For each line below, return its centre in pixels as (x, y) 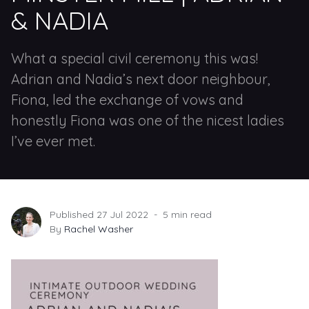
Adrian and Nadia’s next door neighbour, (141, 79)
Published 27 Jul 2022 (99, 215)
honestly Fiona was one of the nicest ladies (148, 120)
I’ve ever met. (53, 141)
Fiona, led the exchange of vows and (127, 100)
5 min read (187, 215)
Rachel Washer (99, 229)
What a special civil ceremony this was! (134, 58)
